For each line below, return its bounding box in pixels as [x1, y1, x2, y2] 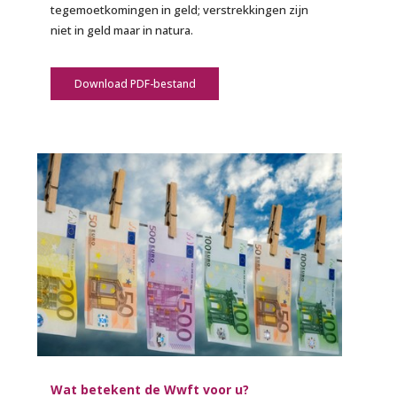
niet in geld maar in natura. [51, 22, 194, 39]
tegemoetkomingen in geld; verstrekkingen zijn [51, 2, 309, 19]
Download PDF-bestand [74, 76, 196, 92]
